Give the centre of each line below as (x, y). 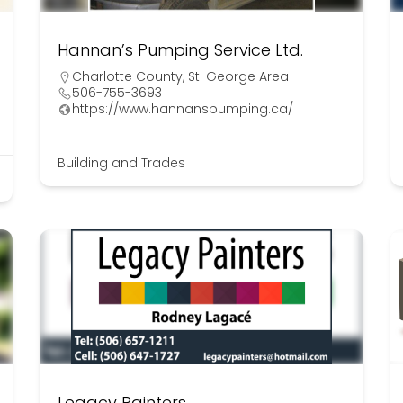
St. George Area (238, 77)
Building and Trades (121, 163)
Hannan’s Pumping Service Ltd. (180, 50)
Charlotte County (127, 77)
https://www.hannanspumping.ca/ (182, 109)
